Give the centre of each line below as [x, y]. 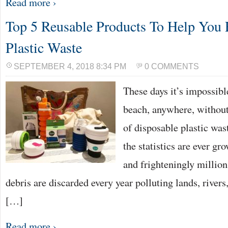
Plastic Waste [44, 47]
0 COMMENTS [172, 66]
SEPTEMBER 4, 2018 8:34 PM [70, 66]
